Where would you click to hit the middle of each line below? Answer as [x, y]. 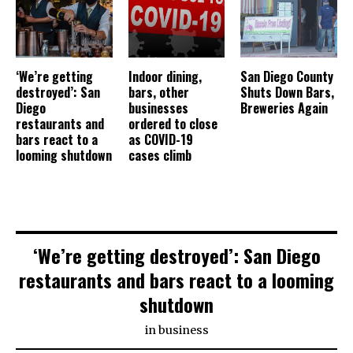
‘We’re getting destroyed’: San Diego [176, 256]
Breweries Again [284, 108]
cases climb [160, 156]
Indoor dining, [165, 77]
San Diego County [287, 77]
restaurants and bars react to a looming [176, 280]
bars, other [158, 93]
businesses [158, 108]
